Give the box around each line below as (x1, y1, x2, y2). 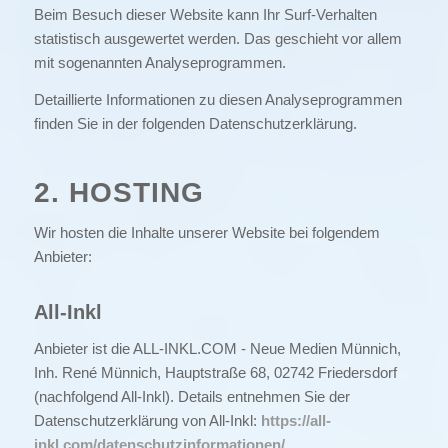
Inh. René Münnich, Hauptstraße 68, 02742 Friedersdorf (33, 364, 397, 382)
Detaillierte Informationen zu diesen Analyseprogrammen (33, 90, 402, 108)
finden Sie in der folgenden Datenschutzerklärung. (33, 114, 357, 132)
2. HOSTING (33, 176, 204, 208)
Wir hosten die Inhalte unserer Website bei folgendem (33, 223, 380, 241)
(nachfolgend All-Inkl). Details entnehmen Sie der (33, 388, 350, 406)
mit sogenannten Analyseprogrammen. (33, 54, 286, 71)
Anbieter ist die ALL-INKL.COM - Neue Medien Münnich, (33, 340, 401, 358)
